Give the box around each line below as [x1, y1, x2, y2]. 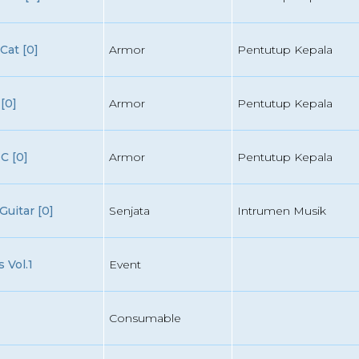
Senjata [108, 204, 150, 218]
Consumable [108, 311, 181, 325]
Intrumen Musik [236, 204, 326, 218]
